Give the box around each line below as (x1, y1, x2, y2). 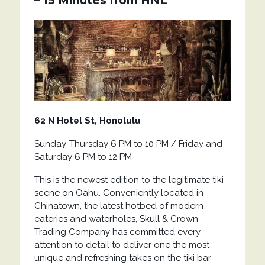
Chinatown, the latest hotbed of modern (34, 200, 203, 211)
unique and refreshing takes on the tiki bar (34, 252, 211, 263)
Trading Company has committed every (34, 226, 201, 237)
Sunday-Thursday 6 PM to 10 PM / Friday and (34, 138, 222, 149)
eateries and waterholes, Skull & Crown (34, 213, 198, 224)
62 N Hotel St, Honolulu (34, 115, 141, 126)
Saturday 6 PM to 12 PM (34, 151, 132, 162)
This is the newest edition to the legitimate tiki (34, 174, 224, 185)
